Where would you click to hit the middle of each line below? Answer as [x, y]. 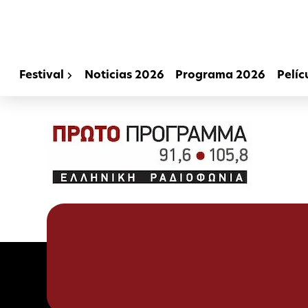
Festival [42, 75]
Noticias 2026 [125, 75]
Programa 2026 [221, 75]
